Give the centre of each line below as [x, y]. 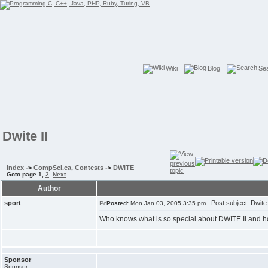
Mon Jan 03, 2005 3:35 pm [167, 203]
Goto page [22, 174]
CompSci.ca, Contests [68, 167]
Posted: [118, 203]
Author [49, 188]
